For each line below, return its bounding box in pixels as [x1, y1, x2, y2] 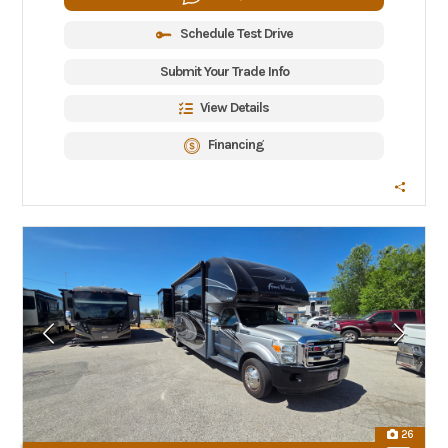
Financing [208, 136, 264, 153]
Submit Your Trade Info [159, 63, 289, 80]
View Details [200, 99, 269, 116]
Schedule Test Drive [179, 25, 293, 43]
